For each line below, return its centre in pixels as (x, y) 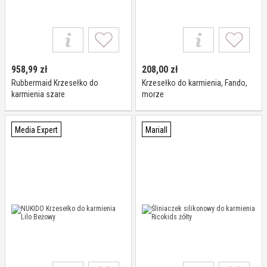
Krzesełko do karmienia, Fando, (195, 83)
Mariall (156, 130)
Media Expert (36, 130)
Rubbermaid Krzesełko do (55, 83)
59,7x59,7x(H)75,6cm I (48, 105)
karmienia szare (38, 94)
